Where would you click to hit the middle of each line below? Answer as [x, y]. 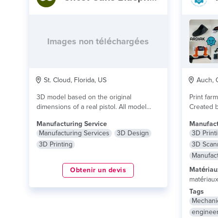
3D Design [133, 133]
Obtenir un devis [98, 170]
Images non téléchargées [98, 41]
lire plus [67, 117]
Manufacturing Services [74, 133]
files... [46, 117]
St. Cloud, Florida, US [74, 80]
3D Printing [56, 144]
